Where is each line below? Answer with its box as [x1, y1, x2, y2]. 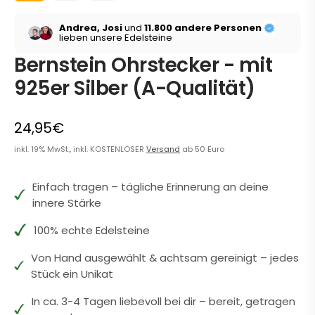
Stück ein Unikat [30, 266, 113, 281]
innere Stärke [32, 195, 101, 210]
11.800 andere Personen [144, 21, 262, 35]
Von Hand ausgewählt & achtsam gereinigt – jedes [30, 250, 299, 265]
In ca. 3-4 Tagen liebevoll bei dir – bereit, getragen [32, 293, 296, 309]
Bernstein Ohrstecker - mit [14, 51, 273, 79]
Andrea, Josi [59, 21, 123, 35]
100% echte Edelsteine [34, 222, 150, 238]
